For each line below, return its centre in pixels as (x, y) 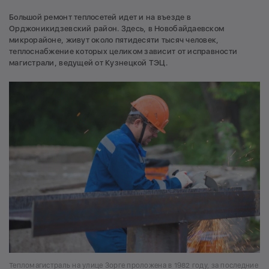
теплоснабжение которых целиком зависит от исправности (123, 51)
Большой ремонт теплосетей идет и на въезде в (100, 17)
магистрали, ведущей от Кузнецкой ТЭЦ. (88, 62)
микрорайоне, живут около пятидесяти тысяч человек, (114, 40)
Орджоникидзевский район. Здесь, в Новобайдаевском (117, 28)
